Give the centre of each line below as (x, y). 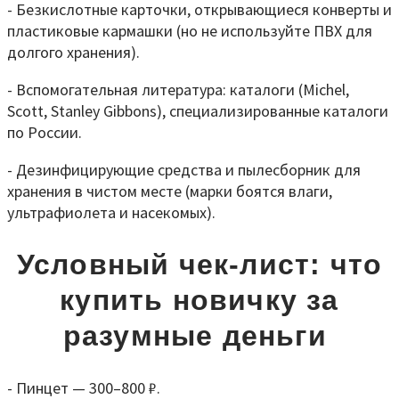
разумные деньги (199, 336)
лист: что (311, 265)
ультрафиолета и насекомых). (111, 212)
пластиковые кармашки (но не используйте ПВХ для (190, 30)
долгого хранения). (73, 52)
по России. (45, 132)
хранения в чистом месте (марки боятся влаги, (170, 191)
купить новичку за (199, 301)
